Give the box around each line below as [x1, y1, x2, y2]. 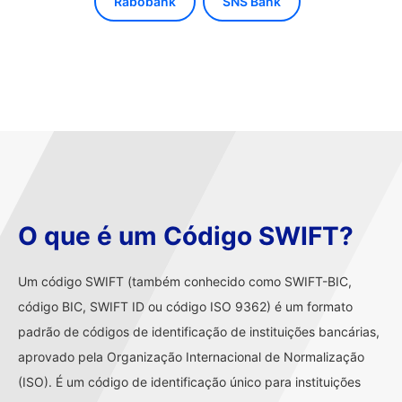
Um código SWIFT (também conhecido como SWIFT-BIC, [18, 274, 352, 289]
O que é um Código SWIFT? [18, 221, 354, 251]
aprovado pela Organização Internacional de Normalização [18, 349, 364, 364]
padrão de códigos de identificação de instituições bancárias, [18, 324, 380, 339]
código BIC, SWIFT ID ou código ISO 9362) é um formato [18, 299, 353, 314]
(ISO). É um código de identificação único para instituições [18, 374, 361, 389]
